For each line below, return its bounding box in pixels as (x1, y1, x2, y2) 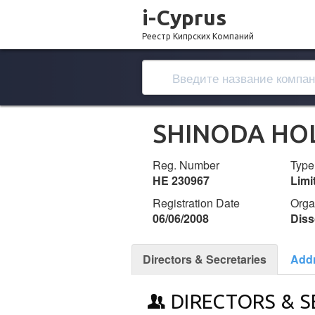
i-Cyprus (142, 6, 226, 30)
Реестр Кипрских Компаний (142, 32, 254, 41)
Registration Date (153, 195, 240, 211)
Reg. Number (153, 157, 219, 173)
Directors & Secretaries (143, 251, 266, 267)
